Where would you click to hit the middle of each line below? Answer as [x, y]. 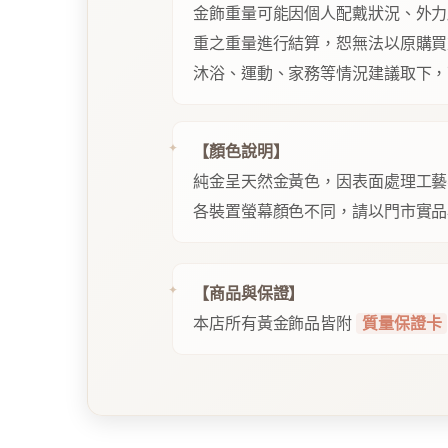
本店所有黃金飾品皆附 [274, 323]
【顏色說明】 [241, 151]
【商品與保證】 [249, 293]
